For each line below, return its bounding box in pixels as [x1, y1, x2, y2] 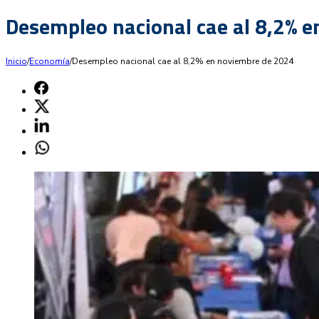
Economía [29, 55, 70, 67]
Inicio [6, 55, 27, 67]
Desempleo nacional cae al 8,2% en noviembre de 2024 [72, 55, 293, 67]
